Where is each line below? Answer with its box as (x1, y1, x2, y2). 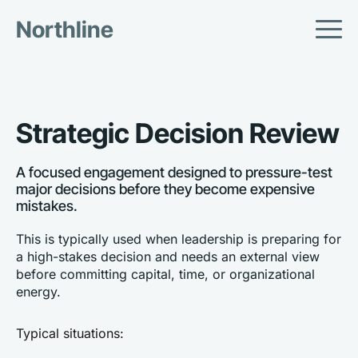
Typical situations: (16, 325, 124, 341)
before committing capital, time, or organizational (16, 266, 315, 282)
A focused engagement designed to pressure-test (16, 164, 332, 181)
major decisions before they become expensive (16, 181, 315, 197)
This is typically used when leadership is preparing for (16, 231, 341, 247)
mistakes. (16, 197, 78, 214)
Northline (16, 15, 113, 43)
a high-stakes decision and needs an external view (16, 249, 320, 265)
